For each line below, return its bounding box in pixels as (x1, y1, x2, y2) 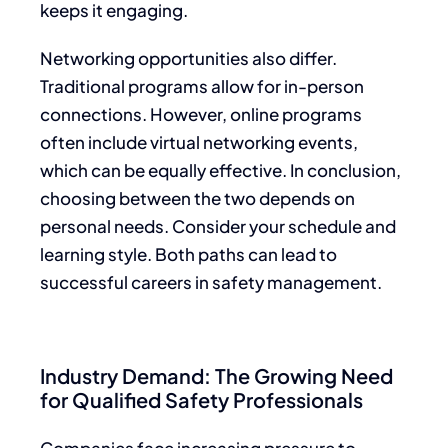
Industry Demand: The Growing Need (40, 362, 393, 388)
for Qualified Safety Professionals (40, 386, 363, 412)
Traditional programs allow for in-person (40, 74, 364, 97)
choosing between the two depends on (40, 186, 355, 209)
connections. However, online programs (40, 102, 362, 125)
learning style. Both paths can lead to (40, 242, 337, 265)
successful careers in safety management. (40, 270, 382, 293)
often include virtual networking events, (40, 130, 358, 153)
